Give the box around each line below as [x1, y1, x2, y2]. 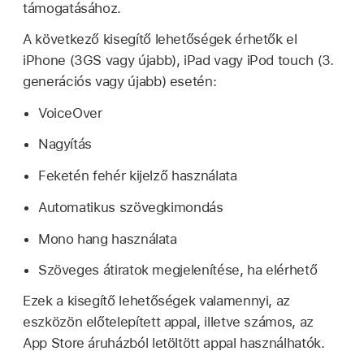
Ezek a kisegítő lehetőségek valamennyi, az [23, 292, 291, 310]
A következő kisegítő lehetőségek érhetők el [23, 30, 297, 47]
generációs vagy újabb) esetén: [23, 72, 217, 89]
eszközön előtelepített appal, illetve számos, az [23, 314, 314, 331]
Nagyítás [37, 136, 93, 153]
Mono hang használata [37, 230, 177, 247]
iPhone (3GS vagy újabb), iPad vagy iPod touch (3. [23, 51, 334, 68]
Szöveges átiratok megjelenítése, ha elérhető [37, 262, 318, 279]
